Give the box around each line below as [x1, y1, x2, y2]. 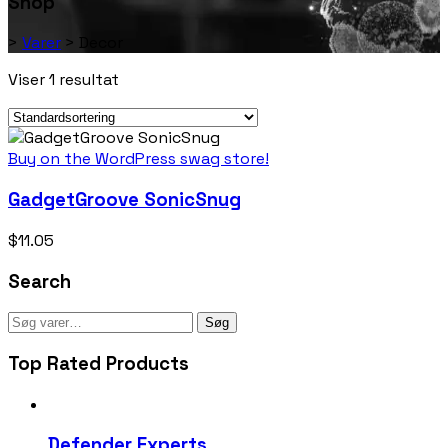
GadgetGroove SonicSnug [8, 188, 241, 212]
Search [8, 269, 71, 293]
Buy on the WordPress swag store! [8, 148, 269, 170]
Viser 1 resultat [8, 69, 119, 91]
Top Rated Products [8, 352, 189, 376]
